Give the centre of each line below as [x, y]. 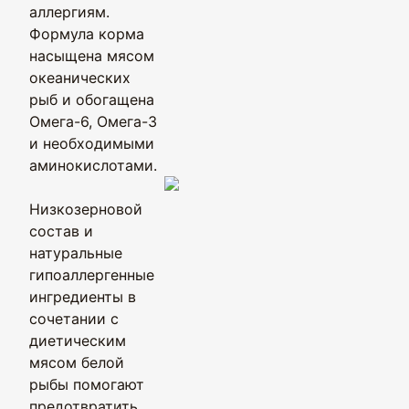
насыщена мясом [92, 56]
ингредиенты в [83, 297]
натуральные [76, 253]
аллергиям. [69, 12]
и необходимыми [92, 143]
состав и [61, 231]
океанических [80, 78]
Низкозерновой [86, 209]
